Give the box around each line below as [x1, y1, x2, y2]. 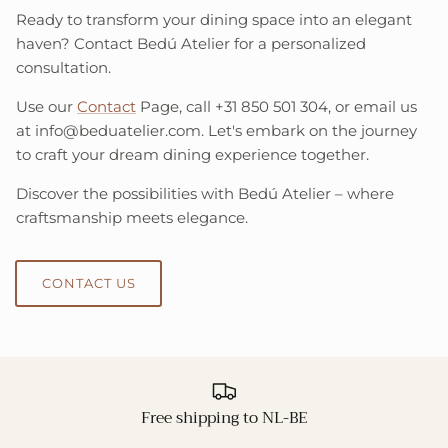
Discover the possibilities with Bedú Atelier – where [16, 183, 394, 203]
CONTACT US [41, 274, 136, 291]
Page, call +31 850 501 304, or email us [136, 96, 417, 116]
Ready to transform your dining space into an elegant [16, 9, 412, 29]
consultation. [16, 57, 111, 77]
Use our [16, 96, 77, 116]
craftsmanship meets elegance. [16, 207, 248, 227]
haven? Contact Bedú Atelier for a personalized [16, 33, 366, 53]
